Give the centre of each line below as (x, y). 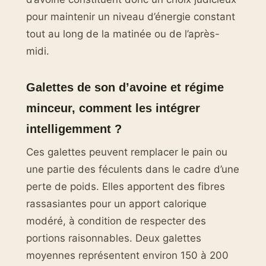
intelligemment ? (74, 129)
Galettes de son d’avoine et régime (125, 87)
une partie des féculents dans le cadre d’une (133, 170)
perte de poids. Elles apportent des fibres (126, 187)
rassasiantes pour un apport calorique (116, 204)
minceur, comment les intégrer (113, 108)
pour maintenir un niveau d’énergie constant (131, 16)
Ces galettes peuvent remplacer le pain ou (127, 152)
